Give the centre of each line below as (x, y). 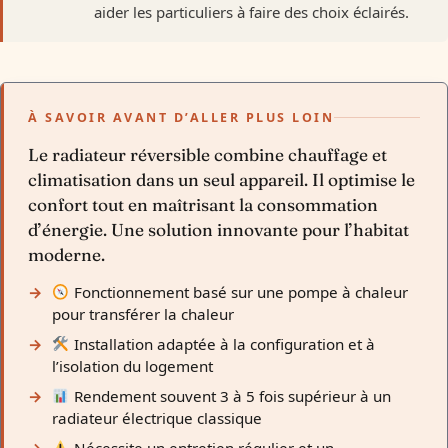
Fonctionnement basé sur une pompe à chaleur (238, 292)
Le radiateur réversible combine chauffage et (208, 154)
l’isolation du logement (133, 366)
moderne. (67, 254)
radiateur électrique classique (157, 418)
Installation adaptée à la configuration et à (222, 344)
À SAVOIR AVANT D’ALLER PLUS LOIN (181, 118)
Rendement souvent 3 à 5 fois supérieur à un (230, 396)
